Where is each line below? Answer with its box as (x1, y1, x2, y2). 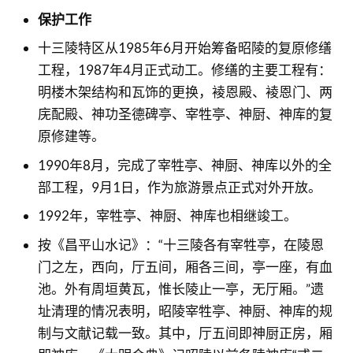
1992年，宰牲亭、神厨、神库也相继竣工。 (37, 207, 297, 224)
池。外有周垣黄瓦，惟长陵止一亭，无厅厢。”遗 (37, 280, 324, 297)
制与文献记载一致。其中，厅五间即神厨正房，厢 (37, 324, 333, 341)
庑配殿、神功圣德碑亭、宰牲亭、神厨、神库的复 (37, 106, 333, 122)
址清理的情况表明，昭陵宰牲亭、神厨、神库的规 (37, 302, 333, 319)
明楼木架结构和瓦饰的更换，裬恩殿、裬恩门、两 (37, 84, 333, 100)
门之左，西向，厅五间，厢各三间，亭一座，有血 (37, 258, 333, 275)
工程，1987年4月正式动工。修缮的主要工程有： (37, 61, 332, 78)
